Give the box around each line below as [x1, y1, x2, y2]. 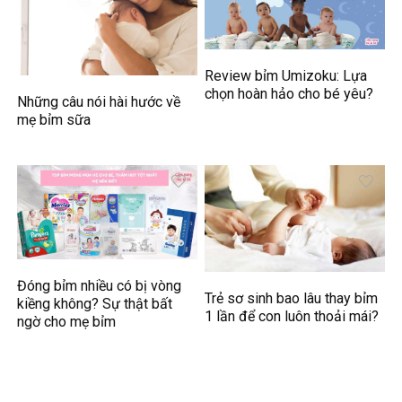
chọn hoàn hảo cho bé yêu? [205, 85, 374, 103]
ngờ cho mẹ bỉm [17, 313, 117, 331]
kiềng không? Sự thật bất [17, 295, 173, 313]
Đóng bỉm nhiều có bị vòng [17, 277, 182, 295]
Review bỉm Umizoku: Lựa [205, 67, 368, 85]
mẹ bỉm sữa [17, 111, 92, 129]
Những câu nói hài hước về [17, 93, 181, 111]
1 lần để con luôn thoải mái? [205, 308, 380, 326]
